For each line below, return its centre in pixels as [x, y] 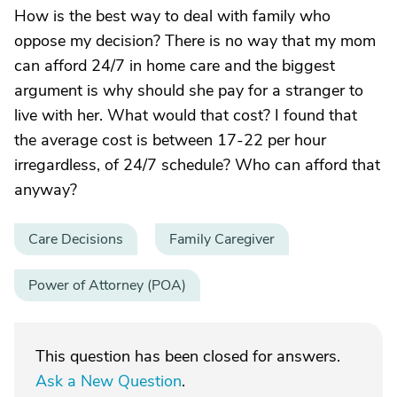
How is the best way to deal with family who [172, 16]
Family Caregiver [222, 239]
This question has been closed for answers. [188, 356]
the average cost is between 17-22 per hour [170, 140]
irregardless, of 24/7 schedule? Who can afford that [197, 165]
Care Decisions [76, 239]
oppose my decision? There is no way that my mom [195, 41]
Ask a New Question [109, 381]
